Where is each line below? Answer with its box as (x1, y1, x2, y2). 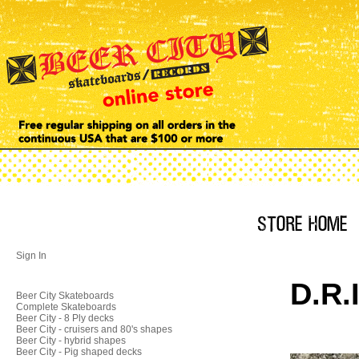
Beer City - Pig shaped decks (16, 346, 142, 357)
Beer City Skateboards (16, 290, 114, 301)
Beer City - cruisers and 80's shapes (16, 324, 172, 335)
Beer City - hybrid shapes (16, 335, 126, 346)
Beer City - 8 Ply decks (16, 313, 114, 324)
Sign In (16, 250, 46, 261)
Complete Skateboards (16, 301, 116, 313)
